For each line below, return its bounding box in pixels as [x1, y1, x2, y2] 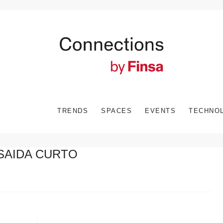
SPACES [101, 107, 132, 114]
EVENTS [145, 107, 176, 114]
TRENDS [57, 107, 88, 114]
